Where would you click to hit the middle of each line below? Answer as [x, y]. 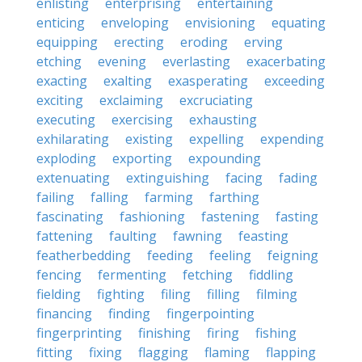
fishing [276, 333]
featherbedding [84, 255]
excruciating [216, 100]
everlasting [196, 61]
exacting [62, 81]
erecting [139, 42]
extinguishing [168, 178]
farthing [234, 197]
